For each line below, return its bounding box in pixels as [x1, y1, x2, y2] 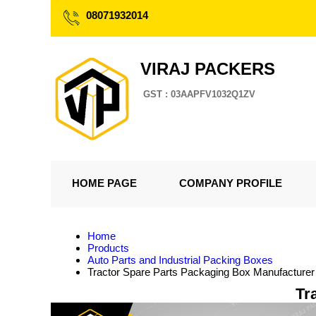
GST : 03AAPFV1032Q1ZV [143, 89, 255, 99]
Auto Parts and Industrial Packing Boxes [87, 254, 273, 266]
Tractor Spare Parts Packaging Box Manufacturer [87, 266, 315, 278]
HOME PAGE [72, 177, 137, 189]
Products [87, 242, 129, 254]
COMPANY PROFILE [179, 177, 282, 189]
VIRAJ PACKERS [140, 59, 275, 78]
